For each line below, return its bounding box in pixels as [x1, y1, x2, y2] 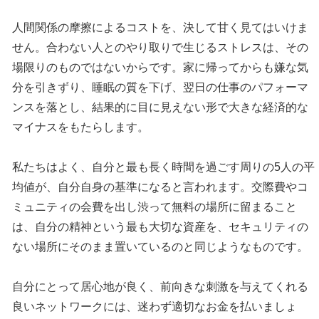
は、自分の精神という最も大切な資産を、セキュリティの [12, 221, 309, 234]
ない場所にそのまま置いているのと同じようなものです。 [12, 241, 309, 253]
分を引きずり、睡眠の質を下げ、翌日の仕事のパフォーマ [12, 81, 309, 94]
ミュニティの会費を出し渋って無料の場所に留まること [12, 201, 298, 214]
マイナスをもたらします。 [12, 121, 150, 134]
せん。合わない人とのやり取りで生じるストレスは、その [12, 41, 309, 54]
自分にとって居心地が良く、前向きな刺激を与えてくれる [12, 281, 309, 293]
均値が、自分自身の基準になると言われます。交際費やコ [12, 181, 309, 194]
